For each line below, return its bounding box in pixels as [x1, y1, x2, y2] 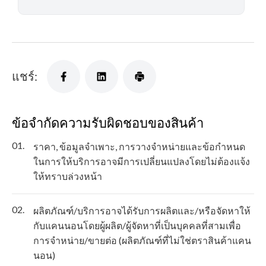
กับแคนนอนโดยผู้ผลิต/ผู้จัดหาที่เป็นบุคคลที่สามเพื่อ [33, 220, 241, 232]
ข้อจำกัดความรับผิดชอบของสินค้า [12, 113, 204, 132]
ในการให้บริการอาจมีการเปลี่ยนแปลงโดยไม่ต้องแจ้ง [33, 156, 250, 167]
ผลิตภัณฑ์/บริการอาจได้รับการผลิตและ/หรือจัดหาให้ [33, 205, 251, 217]
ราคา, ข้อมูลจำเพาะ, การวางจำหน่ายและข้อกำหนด [33, 141, 245, 153]
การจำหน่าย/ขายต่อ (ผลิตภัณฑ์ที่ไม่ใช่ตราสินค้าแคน [33, 235, 251, 246]
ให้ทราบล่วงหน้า [33, 170, 102, 182]
